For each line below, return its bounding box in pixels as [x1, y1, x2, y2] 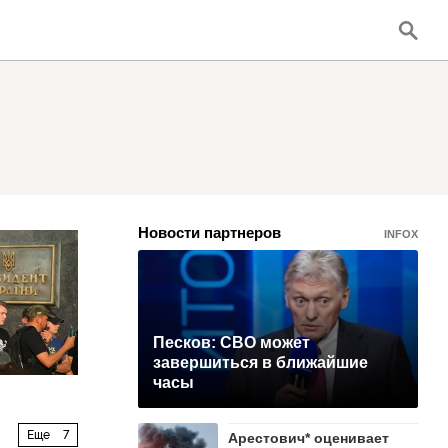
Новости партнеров [138, 224, 281, 241]
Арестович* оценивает [228, 430, 389, 446]
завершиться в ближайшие [153, 354, 368, 371]
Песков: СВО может [153, 334, 310, 351]
